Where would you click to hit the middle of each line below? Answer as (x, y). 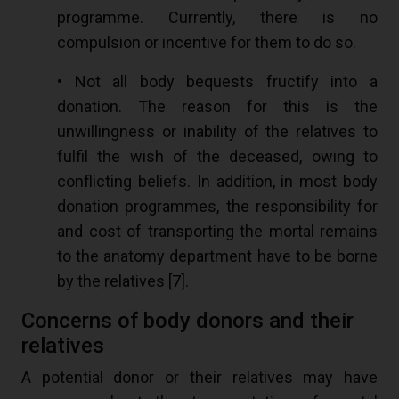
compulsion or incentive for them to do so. (207, 43)
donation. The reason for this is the (217, 107)
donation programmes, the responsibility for (217, 207)
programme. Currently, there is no (217, 18)
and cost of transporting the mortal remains (217, 232)
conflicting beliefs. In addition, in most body (217, 182)
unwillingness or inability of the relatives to (217, 132)
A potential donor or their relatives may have (199, 378)
